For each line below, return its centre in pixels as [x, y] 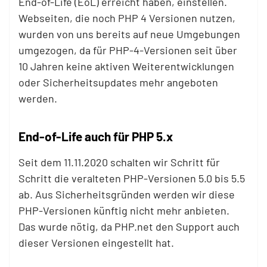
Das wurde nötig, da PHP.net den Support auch [129, 226]
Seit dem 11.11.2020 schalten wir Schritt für [119, 162]
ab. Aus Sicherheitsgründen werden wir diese [127, 194]
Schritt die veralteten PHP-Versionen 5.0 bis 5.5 [132, 178]
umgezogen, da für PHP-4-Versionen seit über [128, 50]
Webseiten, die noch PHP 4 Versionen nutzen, [127, 18]
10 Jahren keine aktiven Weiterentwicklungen [126, 66]
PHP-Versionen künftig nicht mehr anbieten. [124, 210]
